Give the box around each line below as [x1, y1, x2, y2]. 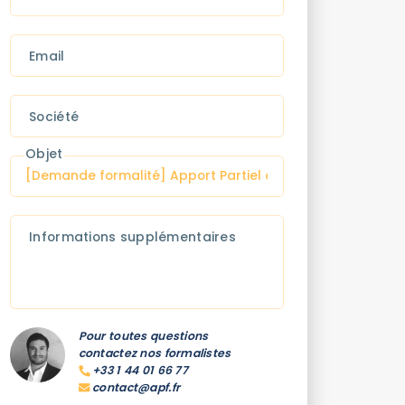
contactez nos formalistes [78, 345, 231, 362]
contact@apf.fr [89, 380, 181, 396]
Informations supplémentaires [29, 228, 236, 247]
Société [29, 107, 80, 126]
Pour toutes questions [78, 328, 209, 344]
